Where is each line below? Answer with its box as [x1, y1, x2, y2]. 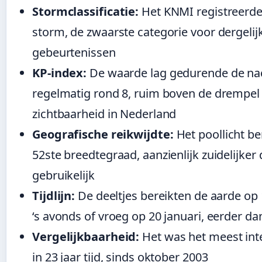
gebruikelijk [32, 167, 95, 183]
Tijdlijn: [32, 187, 75, 204]
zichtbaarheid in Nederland [32, 105, 177, 122]
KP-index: [32, 64, 87, 81]
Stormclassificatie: [32, 3, 139, 19]
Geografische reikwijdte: [32, 126, 174, 142]
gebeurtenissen [32, 44, 116, 60]
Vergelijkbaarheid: [32, 228, 140, 244]
